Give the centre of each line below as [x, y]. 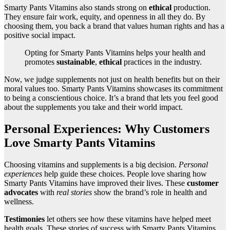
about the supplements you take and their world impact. [93, 107]
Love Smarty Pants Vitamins [80, 143]
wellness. [19, 202]
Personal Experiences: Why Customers [107, 129]
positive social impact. [40, 35]
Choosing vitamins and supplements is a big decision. [91, 165]
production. [191, 8]
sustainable [76, 62]
